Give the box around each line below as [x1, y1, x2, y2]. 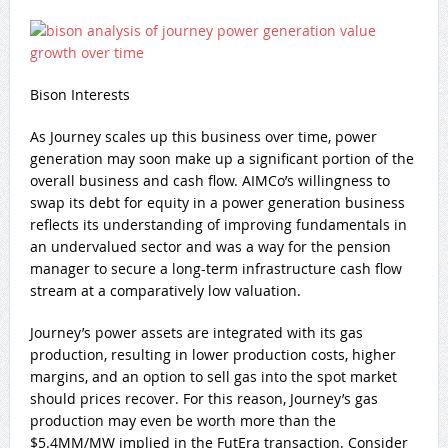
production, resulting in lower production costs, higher [29, 344, 396, 364]
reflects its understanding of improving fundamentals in [29, 214, 407, 234]
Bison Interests [29, 84, 130, 104]
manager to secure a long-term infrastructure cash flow [29, 258, 402, 278]
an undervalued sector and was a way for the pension [29, 236, 391, 256]
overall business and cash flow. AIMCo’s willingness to [29, 170, 390, 190]
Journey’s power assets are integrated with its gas [29, 322, 363, 342]
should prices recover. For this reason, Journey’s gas [29, 388, 378, 408]
